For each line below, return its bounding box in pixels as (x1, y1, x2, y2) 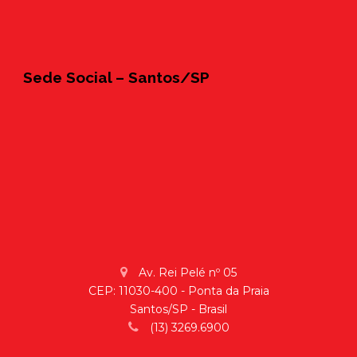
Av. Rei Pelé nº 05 (135, 265, 237, 280)
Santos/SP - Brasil (130, 301, 227, 316)
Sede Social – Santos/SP (23, 68, 210, 86)
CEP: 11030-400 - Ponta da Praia (88, 283, 269, 298)
